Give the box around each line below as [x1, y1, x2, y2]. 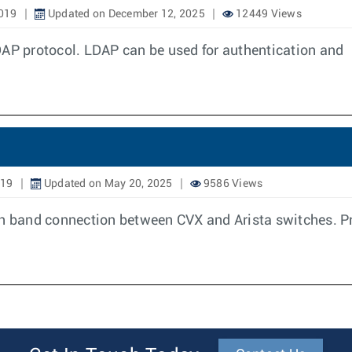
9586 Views [200, 178, 263, 189]
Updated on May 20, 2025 [41, 178, 173, 189]
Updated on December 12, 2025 [45, 9, 205, 20]
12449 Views [233, 9, 302, 20]
